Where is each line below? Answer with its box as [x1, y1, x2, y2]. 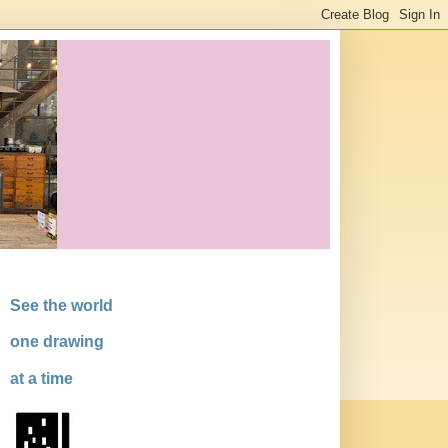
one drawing [9, 333, 104, 351]
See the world [9, 296, 113, 314]
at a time [9, 369, 73, 387]
